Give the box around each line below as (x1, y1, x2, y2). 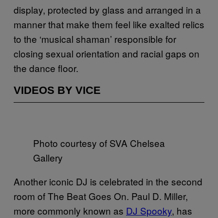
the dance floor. (14, 61, 78, 74)
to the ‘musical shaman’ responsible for (14, 32, 176, 45)
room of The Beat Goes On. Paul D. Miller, (14, 189, 188, 202)
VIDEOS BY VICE (14, 84, 101, 96)
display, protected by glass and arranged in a (14, 2, 201, 16)
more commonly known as (14, 203, 126, 217)
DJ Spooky (126, 203, 172, 217)
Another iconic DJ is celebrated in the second (14, 174, 202, 188)
